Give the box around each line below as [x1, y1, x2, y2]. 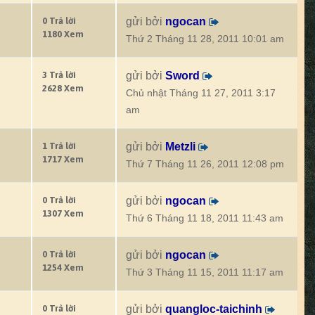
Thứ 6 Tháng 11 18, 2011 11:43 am [126, 213, 283, 224]
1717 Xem [42, 154, 84, 165]
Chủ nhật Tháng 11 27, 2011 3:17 [126, 88, 276, 98]
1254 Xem [42, 262, 84, 273]
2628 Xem [42, 83, 84, 94]
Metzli [165, 141, 195, 153]
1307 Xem [42, 208, 84, 219]
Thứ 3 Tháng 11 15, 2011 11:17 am [126, 267, 283, 278]
